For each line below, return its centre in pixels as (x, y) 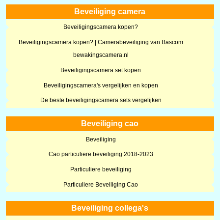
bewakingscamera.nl (101, 55)
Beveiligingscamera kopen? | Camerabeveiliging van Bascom (101, 42)
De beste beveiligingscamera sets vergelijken (101, 100)
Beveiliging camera (110, 11)
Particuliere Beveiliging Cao (101, 185)
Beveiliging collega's (110, 208)
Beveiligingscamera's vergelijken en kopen (101, 85)
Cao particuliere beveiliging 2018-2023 (101, 154)
